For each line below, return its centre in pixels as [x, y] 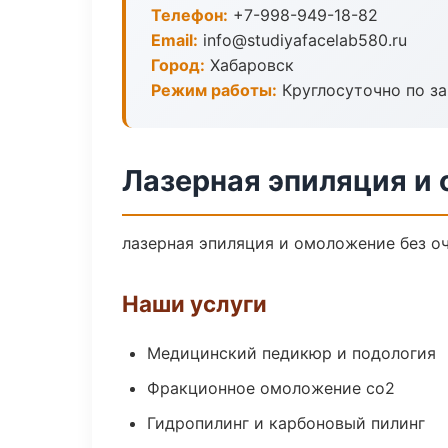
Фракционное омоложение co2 [271, 388]
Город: [178, 65]
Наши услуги [194, 303]
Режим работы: [214, 90]
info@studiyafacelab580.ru [302, 40]
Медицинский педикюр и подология [291, 353]
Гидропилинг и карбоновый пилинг [286, 423]
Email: [174, 40]
